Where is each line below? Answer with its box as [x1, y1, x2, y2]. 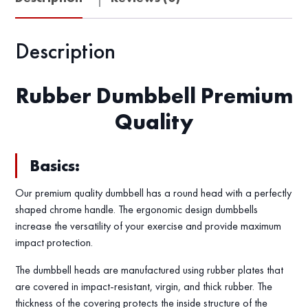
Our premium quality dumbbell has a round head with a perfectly [15, 186, 292, 201]
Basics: [30, 155, 80, 177]
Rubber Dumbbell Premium [15, 81, 293, 110]
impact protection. [15, 235, 96, 250]
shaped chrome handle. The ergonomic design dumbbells [15, 202, 258, 217]
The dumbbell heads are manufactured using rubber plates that [15, 263, 284, 278]
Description [15, 37, 116, 66]
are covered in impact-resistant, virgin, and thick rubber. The [15, 279, 273, 294]
